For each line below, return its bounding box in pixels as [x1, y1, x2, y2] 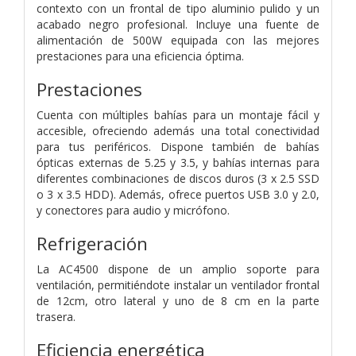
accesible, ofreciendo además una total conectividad [37, 122, 319, 138]
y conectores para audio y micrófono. [37, 202, 230, 218]
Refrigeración [37, 230, 148, 256]
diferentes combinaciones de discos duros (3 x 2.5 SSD [37, 170, 319, 186]
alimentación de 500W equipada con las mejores [37, 32, 319, 48]
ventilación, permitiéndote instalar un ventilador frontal [37, 277, 319, 292]
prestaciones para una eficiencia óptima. [37, 48, 244, 64]
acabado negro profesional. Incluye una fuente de [37, 16, 319, 32]
